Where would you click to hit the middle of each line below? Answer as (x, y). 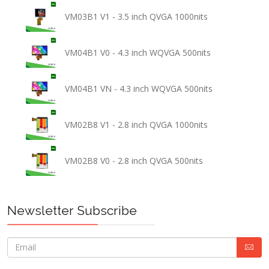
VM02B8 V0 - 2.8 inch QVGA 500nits (134, 161)
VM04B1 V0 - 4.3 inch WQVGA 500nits (138, 53)
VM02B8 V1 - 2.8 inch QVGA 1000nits (137, 125)
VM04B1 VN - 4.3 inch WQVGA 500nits (139, 89)
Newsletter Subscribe (72, 210)
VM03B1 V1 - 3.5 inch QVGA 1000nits (137, 17)
